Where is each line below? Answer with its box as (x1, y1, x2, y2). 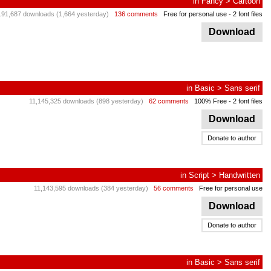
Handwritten (219, 171, 260, 180)
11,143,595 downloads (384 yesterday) (34, 184, 148, 192)
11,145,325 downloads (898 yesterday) (29, 97, 143, 105)
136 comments (114, 10, 158, 18)
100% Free (194, 97, 227, 105)
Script (189, 171, 209, 180)
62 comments (149, 97, 189, 105)
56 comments (154, 184, 194, 192)
